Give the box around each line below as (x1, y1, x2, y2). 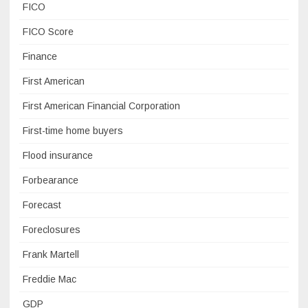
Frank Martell (23, 249, 79, 261)
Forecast (23, 199, 61, 211)
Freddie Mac (23, 274, 76, 285)
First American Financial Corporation (23, 100, 180, 112)
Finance (23, 51, 57, 63)
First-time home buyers (23, 125, 123, 137)
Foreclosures (23, 224, 80, 236)
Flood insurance (23, 150, 93, 162)
